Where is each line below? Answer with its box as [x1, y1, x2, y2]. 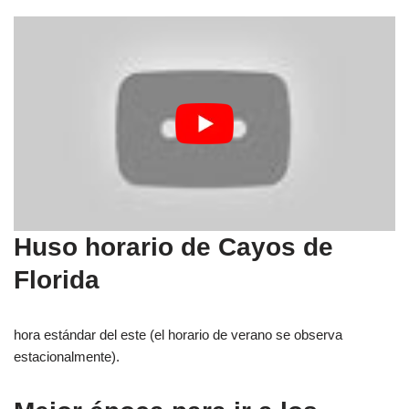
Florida [14, 266, 100, 295]
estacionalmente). [14, 349, 120, 365]
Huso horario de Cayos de [14, 233, 333, 262]
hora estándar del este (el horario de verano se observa [14, 327, 342, 343]
